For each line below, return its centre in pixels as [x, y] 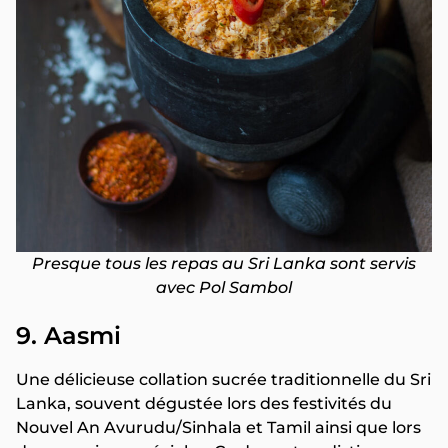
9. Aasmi [68, 336]
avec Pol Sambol [224, 288]
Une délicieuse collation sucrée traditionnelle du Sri [223, 380]
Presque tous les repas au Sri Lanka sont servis [224, 264]
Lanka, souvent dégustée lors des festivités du [204, 404]
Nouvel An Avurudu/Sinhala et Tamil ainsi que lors [218, 428]
